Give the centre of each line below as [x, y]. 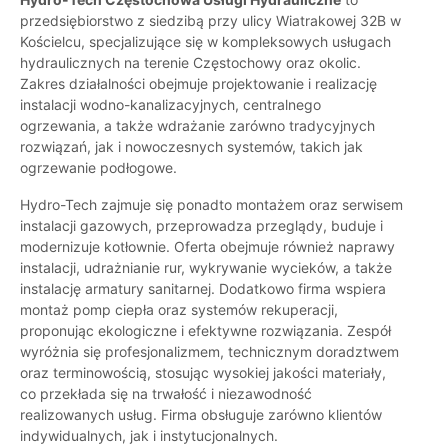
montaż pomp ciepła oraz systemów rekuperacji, [179, 310]
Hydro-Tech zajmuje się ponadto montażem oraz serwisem [211, 205]
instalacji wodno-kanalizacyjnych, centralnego [170, 105]
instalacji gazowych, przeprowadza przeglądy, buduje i [201, 226]
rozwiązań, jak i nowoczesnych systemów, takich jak [191, 147]
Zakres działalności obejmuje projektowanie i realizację [198, 84]
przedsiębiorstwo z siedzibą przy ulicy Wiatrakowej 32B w [210, 21]
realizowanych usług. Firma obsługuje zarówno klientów [201, 415]
